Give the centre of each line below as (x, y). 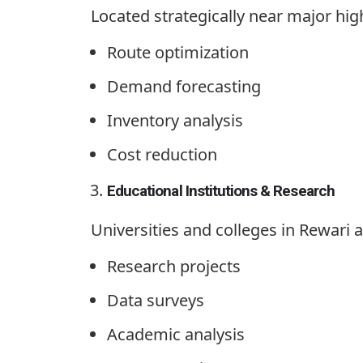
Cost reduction (162, 154)
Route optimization (178, 52)
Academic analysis (176, 334)
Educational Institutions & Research (221, 190)
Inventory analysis (175, 120)
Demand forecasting (184, 86)
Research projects (174, 266)
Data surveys (156, 300)
